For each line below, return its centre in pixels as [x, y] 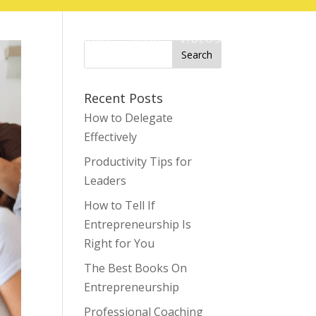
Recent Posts [124, 98]
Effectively [111, 137]
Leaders [105, 181]
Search [102, 47]
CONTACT [267, 39]
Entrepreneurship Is [138, 224]
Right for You [120, 243]
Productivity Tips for [138, 162]
